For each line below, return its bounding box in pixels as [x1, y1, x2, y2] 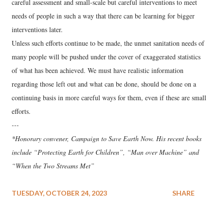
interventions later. [12, 24, 63, 34]
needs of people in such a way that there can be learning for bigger [12, 11, 195, 20]
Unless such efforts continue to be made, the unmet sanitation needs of [12, 38, 204, 48]
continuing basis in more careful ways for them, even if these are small [12, 92, 206, 102]
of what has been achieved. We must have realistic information [12, 65, 183, 75]
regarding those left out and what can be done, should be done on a [12, 79, 196, 89]
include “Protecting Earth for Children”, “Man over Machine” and [12, 147, 199, 157]
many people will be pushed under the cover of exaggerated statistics [12, 52, 200, 61]
